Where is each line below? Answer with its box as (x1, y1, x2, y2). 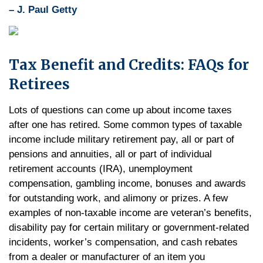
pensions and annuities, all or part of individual (9, 149, 212, 160)
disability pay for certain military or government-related (9, 222, 249, 233)
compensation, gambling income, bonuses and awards (9, 178, 246, 189)
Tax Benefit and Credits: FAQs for (9, 56, 249, 74)
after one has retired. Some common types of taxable (9, 119, 242, 130)
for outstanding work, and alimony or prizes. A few (9, 193, 228, 204)
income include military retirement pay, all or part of (9, 134, 234, 145)
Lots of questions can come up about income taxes (9, 104, 232, 116)
